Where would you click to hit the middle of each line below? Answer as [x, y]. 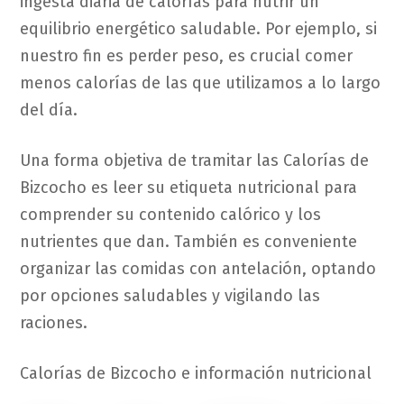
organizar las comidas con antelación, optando [198, 269]
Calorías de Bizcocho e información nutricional [196, 374]
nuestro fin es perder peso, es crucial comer [187, 56]
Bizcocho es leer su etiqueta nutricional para [189, 188]
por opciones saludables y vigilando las [170, 296]
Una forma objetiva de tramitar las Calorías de [195, 161]
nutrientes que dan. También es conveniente [189, 242]
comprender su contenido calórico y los [171, 215]
